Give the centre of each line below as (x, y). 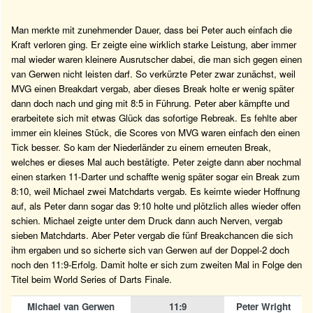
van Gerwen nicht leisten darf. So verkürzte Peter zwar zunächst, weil (153, 74)
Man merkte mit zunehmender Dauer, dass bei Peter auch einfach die (152, 30)
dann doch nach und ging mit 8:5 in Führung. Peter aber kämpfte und (150, 103)
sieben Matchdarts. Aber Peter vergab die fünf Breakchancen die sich (152, 235)
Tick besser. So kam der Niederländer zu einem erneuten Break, (141, 147)
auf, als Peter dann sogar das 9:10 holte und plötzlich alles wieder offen (156, 206)
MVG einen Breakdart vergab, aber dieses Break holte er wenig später (153, 89)
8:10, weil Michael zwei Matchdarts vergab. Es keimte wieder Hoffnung (155, 191)
